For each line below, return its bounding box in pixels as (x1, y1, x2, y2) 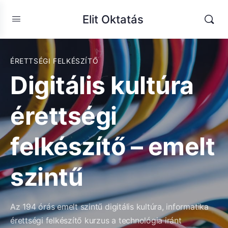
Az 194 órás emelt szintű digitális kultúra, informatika (10, 202, 209, 212)
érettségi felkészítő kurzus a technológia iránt (10, 215, 182, 225)
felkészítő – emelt (10, 131, 215, 161)
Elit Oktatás (82, 12, 144, 26)
